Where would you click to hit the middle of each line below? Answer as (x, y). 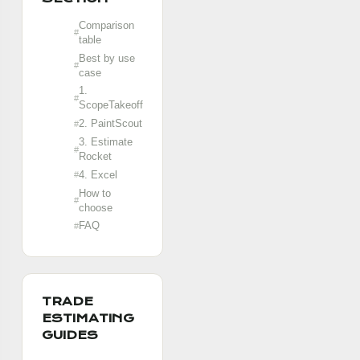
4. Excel (98, 174)
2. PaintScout (110, 124)
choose (96, 207)
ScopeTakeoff (111, 105)
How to (95, 193)
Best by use (107, 58)
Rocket (95, 157)
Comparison (106, 25)
